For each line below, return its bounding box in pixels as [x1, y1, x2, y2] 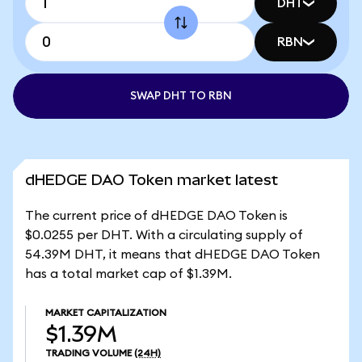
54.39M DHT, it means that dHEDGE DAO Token [25, 248, 320, 261]
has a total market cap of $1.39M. [25, 267, 232, 280]
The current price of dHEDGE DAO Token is [25, 209, 288, 222]
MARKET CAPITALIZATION [45, 308, 166, 318]
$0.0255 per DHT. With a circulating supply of [25, 229, 303, 242]
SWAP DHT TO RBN [130, 90, 232, 102]
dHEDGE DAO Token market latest [25, 171, 278, 188]
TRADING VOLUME [45, 348, 132, 358]
